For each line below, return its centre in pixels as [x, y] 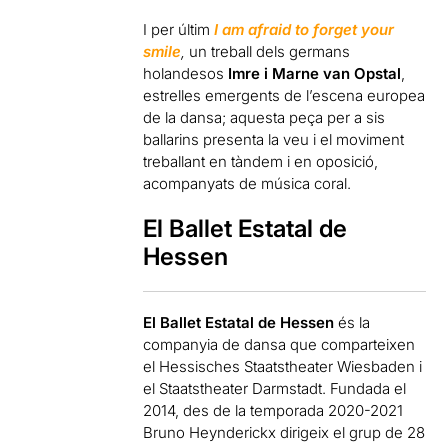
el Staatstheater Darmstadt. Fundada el [275, 388]
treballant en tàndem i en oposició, [261, 161]
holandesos [186, 73]
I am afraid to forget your [304, 29]
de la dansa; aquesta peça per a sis [264, 117]
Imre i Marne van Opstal [315, 73]
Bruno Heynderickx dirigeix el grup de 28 [284, 432]
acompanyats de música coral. [247, 183]
